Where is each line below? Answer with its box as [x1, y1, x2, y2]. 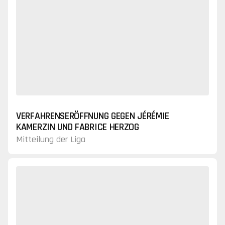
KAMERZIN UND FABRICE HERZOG [16, 121, 139, 134]
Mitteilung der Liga [16, 134, 85, 145]
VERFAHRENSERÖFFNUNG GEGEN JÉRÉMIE [16, 109, 170, 123]
